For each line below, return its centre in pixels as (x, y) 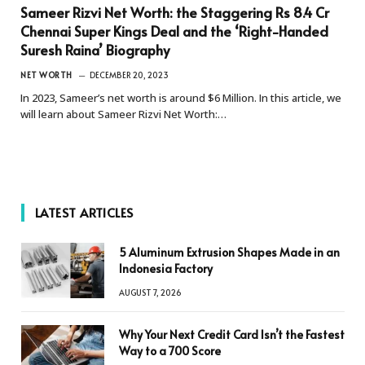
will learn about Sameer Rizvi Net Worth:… (123, 114)
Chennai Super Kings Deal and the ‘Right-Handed (174, 31)
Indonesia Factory (166, 268)
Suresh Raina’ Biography (95, 49)
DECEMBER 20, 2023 (129, 75)
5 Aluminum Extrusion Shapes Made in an (229, 252)
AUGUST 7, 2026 (150, 292)
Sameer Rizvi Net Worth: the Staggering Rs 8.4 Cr (175, 12)
